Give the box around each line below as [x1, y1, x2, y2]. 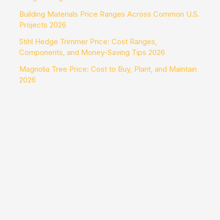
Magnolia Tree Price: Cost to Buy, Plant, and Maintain [19, 64, 197, 74]
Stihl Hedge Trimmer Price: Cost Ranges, [19, 37, 157, 47]
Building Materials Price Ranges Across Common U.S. [19, 9, 199, 19]
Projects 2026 [19, 20, 66, 30]
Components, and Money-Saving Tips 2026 [19, 48, 165, 57]
